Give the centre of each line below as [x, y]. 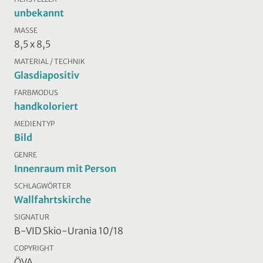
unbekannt [39, 13]
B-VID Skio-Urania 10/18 [69, 230]
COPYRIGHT [34, 248]
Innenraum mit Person [65, 168]
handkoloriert [46, 106]
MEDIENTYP [34, 123]
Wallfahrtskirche [53, 199]
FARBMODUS [36, 92]
